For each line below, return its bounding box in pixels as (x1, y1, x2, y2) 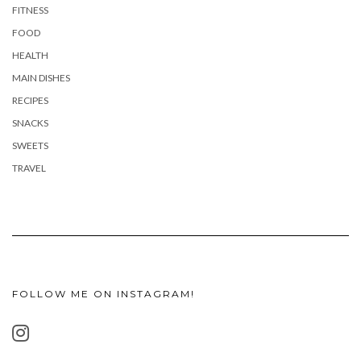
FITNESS (12, 4, 48, 16)
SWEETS (12, 139, 48, 151)
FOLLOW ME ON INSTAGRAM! (12, 288, 195, 300)
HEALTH (12, 49, 48, 61)
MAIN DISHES (12, 72, 70, 84)
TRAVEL (12, 162, 46, 174)
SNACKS (12, 117, 48, 129)
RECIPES (12, 94, 48, 106)
